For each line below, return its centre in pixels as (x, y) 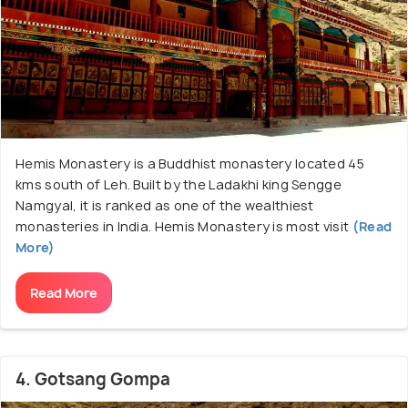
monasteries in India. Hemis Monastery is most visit (183, 226)
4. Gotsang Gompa (93, 379)
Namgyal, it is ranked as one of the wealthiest (165, 205)
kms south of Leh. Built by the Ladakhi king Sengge (178, 184)
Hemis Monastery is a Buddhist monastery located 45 (190, 163)
